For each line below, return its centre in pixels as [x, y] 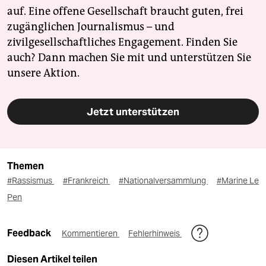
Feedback [30, 233]
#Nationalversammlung [163, 180]
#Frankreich [86, 180]
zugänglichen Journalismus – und [91, 26]
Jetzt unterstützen [133, 111]
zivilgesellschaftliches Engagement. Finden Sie [122, 42]
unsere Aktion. [43, 73]
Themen [26, 166]
